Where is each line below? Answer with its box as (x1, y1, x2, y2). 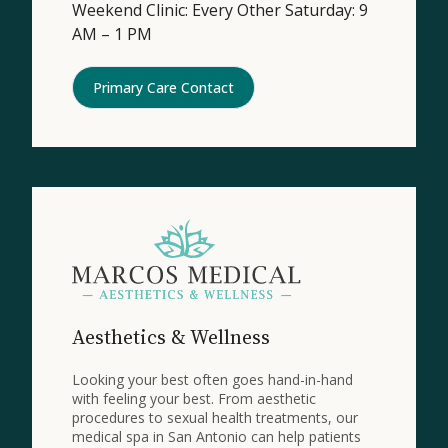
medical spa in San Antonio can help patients (72, 427, 361, 446)
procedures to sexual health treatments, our (72, 408, 358, 427)
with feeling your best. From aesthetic (72, 389, 316, 408)
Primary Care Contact (93, 78, 234, 97)
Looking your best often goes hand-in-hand (72, 370, 353, 389)
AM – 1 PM (72, 23, 152, 45)
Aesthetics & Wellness (72, 323, 270, 351)
